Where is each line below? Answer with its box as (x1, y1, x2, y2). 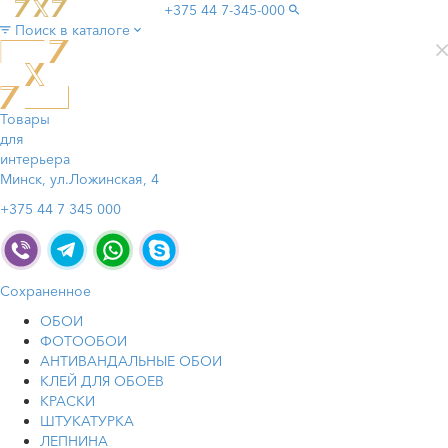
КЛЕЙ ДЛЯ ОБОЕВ (40, 372, 164, 390)
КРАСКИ (40, 392, 95, 410)
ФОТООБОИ (40, 332, 127, 350)
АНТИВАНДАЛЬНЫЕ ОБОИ (40, 352, 222, 370)
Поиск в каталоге (11, 21, 134, 39)
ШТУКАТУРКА (40, 412, 134, 430)
